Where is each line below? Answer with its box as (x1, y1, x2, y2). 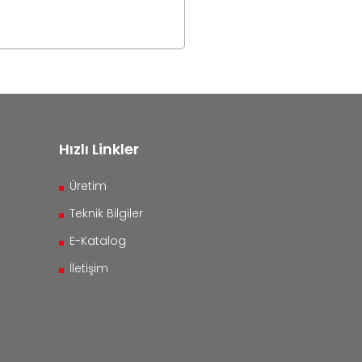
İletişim (69, 260, 108, 276)
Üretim (69, 178, 107, 194)
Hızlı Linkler (59, 139, 139, 159)
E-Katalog (69, 233, 126, 249)
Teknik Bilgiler (69, 205, 143, 221)
